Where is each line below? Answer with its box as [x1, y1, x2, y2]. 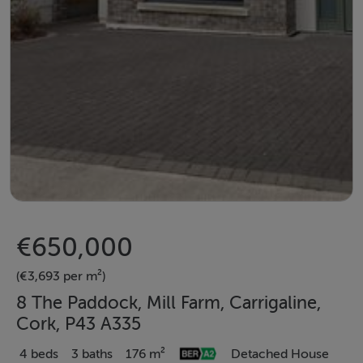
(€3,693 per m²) [16, 268, 105, 284]
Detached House [231, 346, 329, 361]
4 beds [19, 346, 58, 361]
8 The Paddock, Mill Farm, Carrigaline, [16, 293, 321, 313]
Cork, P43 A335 [16, 314, 141, 334]
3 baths [71, 346, 113, 361]
